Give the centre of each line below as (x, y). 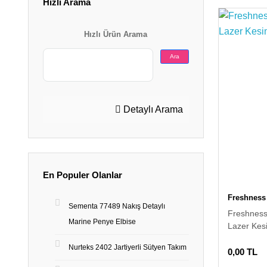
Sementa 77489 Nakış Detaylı (117, 206)
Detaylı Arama (152, 109)
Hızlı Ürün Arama (116, 34)
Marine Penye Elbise (102, 222)
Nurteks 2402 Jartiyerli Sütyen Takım (128, 247)
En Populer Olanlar (83, 175)
